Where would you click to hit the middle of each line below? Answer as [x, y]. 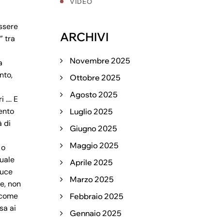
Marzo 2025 [92, 179]
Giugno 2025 [93, 128]
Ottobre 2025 [95, 77]
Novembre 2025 [100, 61]
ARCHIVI [84, 37]
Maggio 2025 [94, 145]
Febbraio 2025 [97, 196]
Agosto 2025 [94, 94]
